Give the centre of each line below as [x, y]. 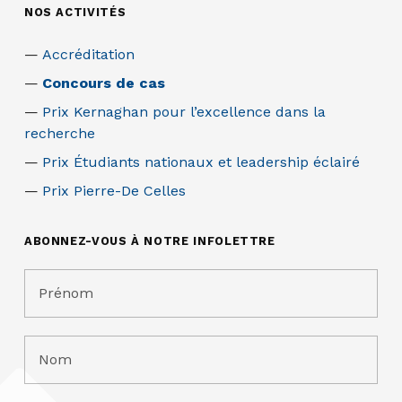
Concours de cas [103, 83]
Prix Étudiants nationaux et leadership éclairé [201, 162]
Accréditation [88, 54]
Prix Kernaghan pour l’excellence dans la [184, 111]
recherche [59, 133]
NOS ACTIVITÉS [75, 12]
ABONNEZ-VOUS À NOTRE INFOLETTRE [149, 240]
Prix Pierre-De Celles [114, 190]
